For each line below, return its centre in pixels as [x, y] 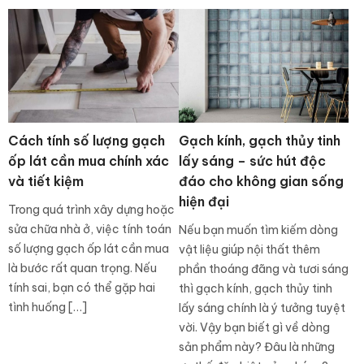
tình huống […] [48, 307]
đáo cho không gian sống [261, 181]
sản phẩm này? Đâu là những [256, 347]
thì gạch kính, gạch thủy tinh [255, 288]
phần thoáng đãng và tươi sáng [263, 269]
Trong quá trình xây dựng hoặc [91, 209]
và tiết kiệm [46, 181]
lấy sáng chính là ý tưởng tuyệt [262, 308]
